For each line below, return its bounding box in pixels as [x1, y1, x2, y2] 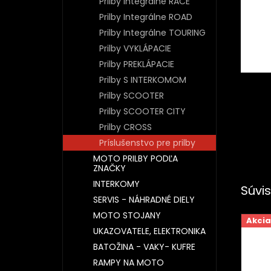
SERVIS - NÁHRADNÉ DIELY [93, 194, 195, 206]
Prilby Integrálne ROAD [99, 11, 192, 23]
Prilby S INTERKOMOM [99, 74, 186, 86]
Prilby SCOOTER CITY [99, 105, 186, 117]
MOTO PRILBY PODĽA [93, 152, 178, 165]
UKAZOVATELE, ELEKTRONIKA [93, 225, 206, 237]
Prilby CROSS [99, 121, 152, 133]
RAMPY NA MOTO [93, 256, 164, 269]
